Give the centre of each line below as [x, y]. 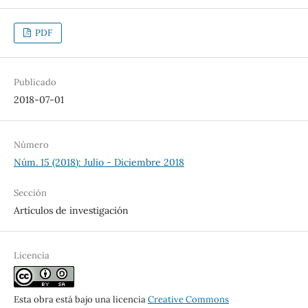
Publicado [35, 82]
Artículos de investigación [71, 210]
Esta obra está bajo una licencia [80, 299]
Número [31, 144]
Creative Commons [188, 299]
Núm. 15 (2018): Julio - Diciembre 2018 [99, 162]
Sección [30, 192]
